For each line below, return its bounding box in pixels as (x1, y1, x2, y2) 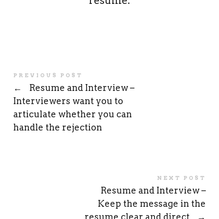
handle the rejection (13, 122, 102, 133)
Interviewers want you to (13, 96, 123, 107)
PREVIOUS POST (13, 72, 83, 79)
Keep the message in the (98, 198, 206, 209)
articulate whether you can (13, 109, 132, 120)
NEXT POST (157, 175, 206, 182)
